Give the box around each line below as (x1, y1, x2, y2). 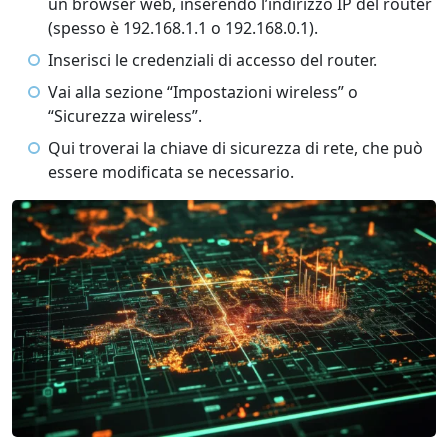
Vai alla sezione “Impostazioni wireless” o (48, 81, 358, 103)
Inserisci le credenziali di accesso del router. (48, 49, 377, 71)
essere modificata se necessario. (48, 161, 294, 183)
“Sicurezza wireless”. (48, 105, 202, 127)
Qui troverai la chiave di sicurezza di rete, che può (48, 137, 423, 159)
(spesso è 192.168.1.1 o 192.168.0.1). (48, 17, 318, 39)
